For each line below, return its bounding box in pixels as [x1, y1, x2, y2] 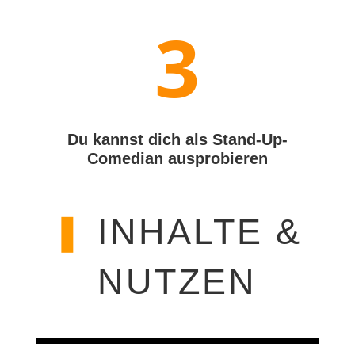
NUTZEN [97, 261, 258, 303]
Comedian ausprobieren [86, 150, 268, 168]
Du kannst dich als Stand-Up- [67, 131, 288, 149]
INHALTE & [97, 212, 303, 253]
